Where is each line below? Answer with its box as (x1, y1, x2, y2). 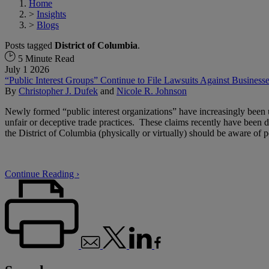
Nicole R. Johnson (116, 85, 187, 96)
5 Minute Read (16, 53, 74, 64)
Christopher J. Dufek (19, 85, 98, 96)
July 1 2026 (5, 64, 49, 74)
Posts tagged (5, 40, 55, 50)
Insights (37, 8, 66, 19)
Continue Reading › (5, 168, 79, 179)
